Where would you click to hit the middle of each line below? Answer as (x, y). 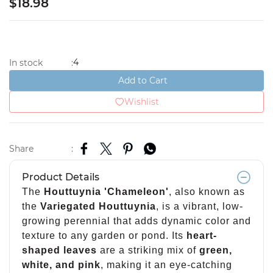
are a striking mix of (148, 250)
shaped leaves (59, 250)
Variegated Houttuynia (98, 206)
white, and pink (61, 265)
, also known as (207, 192)
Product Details (61, 177)
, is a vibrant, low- (200, 206)
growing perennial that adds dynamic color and (136, 221)
